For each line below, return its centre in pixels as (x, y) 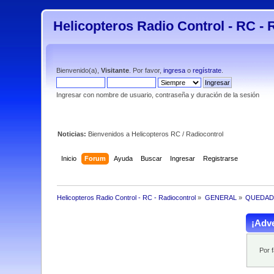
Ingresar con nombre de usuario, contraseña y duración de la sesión (158, 95)
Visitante (115, 70)
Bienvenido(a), (79, 70)
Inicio (68, 158)
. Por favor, (146, 70)
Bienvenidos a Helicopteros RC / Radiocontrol (156, 134)
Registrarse (220, 158)
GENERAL (220, 197)
